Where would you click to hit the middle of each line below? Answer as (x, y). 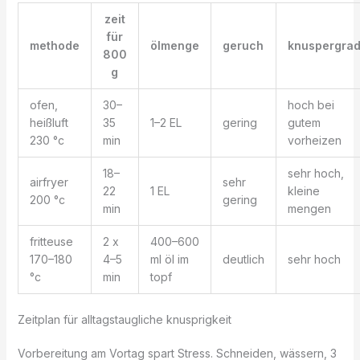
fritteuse (51, 241)
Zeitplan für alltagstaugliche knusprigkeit (124, 319)
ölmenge (174, 45)
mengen (309, 208)
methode (54, 45)
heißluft (49, 122)
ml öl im (169, 259)
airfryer (49, 182)
